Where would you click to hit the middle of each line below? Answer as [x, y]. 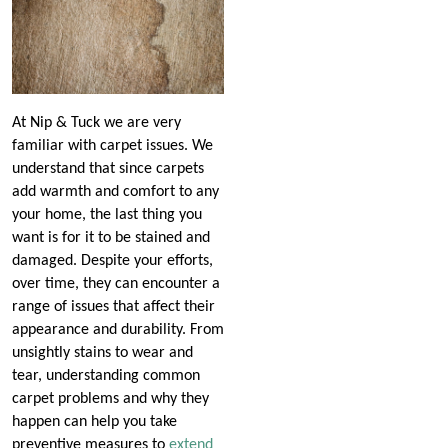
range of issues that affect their [113, 307]
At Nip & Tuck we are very [96, 123]
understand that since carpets [108, 169]
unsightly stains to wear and [102, 353]
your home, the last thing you [107, 215]
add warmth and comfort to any [115, 192]
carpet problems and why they [110, 399]
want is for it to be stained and [111, 238]
